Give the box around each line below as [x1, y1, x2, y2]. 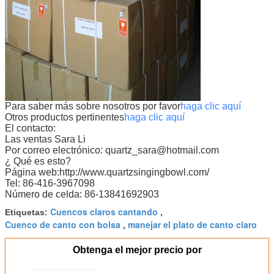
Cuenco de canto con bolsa [5, 218, 120, 231]
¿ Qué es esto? [5, 155, 71, 166]
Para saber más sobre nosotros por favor [5, 100, 180, 111]
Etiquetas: [5, 207, 50, 217]
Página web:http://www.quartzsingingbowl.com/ [5, 166, 209, 177]
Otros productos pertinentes [5, 111, 124, 122]
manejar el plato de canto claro [128, 218, 257, 231]
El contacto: [5, 122, 56, 133]
